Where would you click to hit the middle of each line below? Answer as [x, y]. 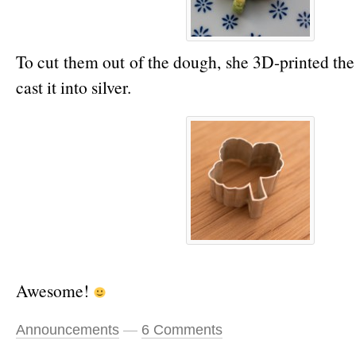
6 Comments [182, 330]
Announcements [68, 330]
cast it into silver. [74, 87]
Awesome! [54, 290]
